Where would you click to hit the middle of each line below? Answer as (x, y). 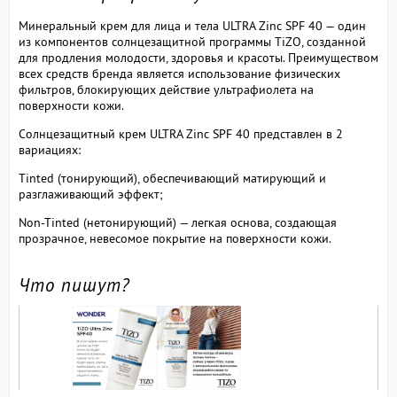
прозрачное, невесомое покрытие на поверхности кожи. (175, 238)
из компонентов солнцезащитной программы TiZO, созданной (192, 41)
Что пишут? (74, 284)
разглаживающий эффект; (91, 194)
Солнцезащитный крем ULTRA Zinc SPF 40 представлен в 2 (181, 133)
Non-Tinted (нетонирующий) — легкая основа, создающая (178, 222)
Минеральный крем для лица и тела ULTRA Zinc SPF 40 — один (192, 25)
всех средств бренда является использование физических (179, 73)
